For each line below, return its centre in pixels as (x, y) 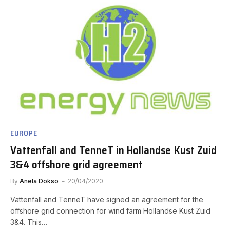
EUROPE (24, 133)
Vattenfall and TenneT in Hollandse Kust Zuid (113, 150)
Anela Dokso (39, 181)
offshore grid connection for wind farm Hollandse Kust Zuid (110, 210)
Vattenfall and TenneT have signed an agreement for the (107, 199)
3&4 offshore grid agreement (76, 164)
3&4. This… (29, 222)
